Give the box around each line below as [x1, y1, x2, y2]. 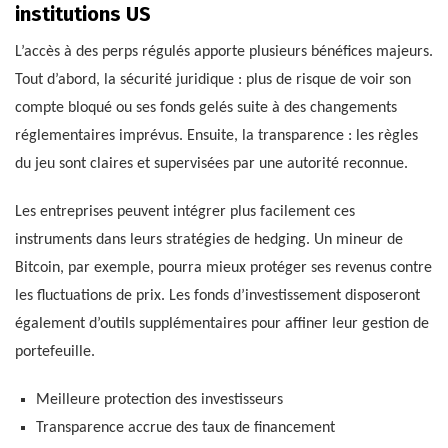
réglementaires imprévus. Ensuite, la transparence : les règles [15, 128, 418, 145]
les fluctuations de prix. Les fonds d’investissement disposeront [15, 288, 420, 305]
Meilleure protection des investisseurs [35, 392, 283, 409]
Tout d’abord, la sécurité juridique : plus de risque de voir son [15, 72, 411, 89]
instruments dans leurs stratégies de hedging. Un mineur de [15, 232, 403, 249]
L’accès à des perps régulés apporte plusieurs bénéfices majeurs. [15, 44, 433, 61]
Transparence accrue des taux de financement [35, 420, 335, 437]
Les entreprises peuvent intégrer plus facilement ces [15, 204, 355, 221]
